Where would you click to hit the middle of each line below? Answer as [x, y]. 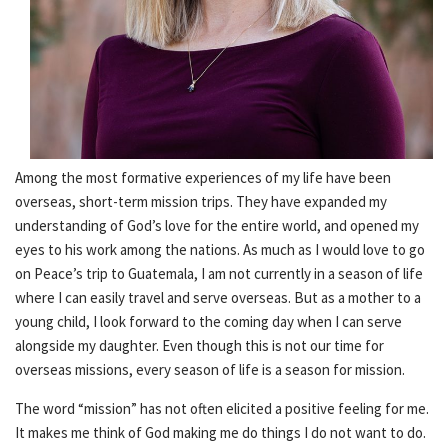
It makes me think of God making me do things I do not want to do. [220, 432]
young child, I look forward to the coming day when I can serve [208, 321]
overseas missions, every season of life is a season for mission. [210, 369]
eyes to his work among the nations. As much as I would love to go [220, 249]
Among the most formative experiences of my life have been [203, 177]
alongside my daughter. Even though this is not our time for [199, 345]
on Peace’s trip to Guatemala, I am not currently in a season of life [219, 273]
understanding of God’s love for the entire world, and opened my [217, 225]
